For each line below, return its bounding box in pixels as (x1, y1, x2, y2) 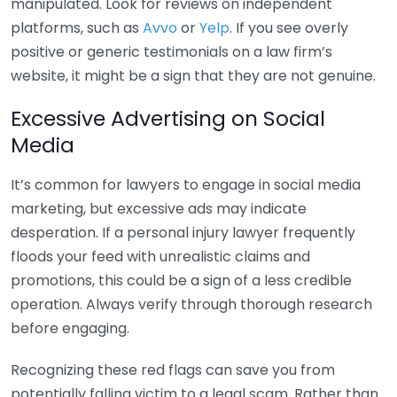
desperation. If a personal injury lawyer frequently (11, 222, 355, 243)
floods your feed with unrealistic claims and (11, 246, 310, 267)
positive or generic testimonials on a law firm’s (11, 42, 332, 62)
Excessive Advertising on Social (11, 104, 325, 133)
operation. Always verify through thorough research (11, 294, 372, 315)
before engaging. (11, 318, 129, 339)
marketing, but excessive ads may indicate (11, 198, 307, 219)
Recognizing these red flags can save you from (11, 360, 335, 380)
